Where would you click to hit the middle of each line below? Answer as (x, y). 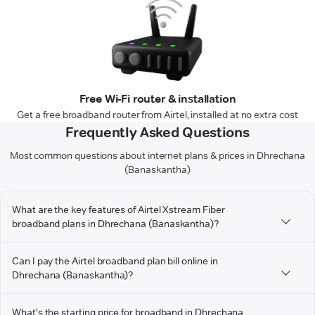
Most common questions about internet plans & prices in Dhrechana (157, 156)
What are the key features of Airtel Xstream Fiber (118, 210)
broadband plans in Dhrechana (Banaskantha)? (115, 224)
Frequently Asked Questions (157, 133)
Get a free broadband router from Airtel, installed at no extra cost (157, 115)
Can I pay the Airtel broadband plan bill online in (115, 261)
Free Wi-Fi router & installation (157, 99)
